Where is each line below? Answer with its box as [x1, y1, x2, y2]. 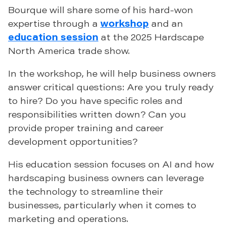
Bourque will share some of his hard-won [8, 4, 193, 16]
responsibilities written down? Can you [8, 108, 186, 121]
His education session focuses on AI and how [8, 158, 214, 171]
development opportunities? [8, 135, 138, 148]
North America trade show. [8, 44, 130, 57]
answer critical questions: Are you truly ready [8, 81, 213, 93]
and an [149, 17, 183, 30]
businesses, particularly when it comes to [8, 199, 196, 211]
